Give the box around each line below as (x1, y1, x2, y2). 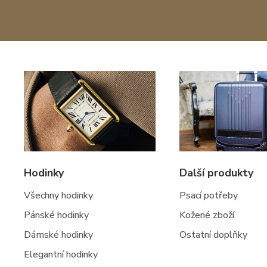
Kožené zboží (179, 208, 234, 222)
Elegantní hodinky (24, 247, 98, 261)
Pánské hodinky (24, 208, 89, 222)
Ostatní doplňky (179, 228, 247, 241)
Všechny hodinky (24, 188, 93, 202)
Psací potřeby (179, 188, 238, 202)
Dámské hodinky (24, 228, 93, 241)
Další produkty (179, 165, 253, 180)
